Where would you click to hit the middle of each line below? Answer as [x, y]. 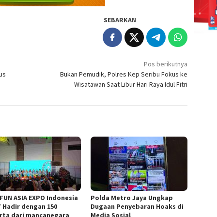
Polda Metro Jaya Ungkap [132, 198]
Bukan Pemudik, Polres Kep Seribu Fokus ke [124, 74]
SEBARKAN [120, 20]
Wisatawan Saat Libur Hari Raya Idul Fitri [131, 84]
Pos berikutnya [166, 64]
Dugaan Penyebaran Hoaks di [137, 206]
